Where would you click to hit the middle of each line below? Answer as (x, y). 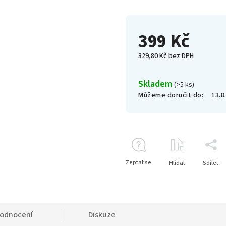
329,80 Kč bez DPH (166, 56)
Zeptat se (138, 163)
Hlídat (177, 163)
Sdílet (211, 163)
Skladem (156, 84)
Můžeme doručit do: (171, 95)
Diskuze (102, 215)
